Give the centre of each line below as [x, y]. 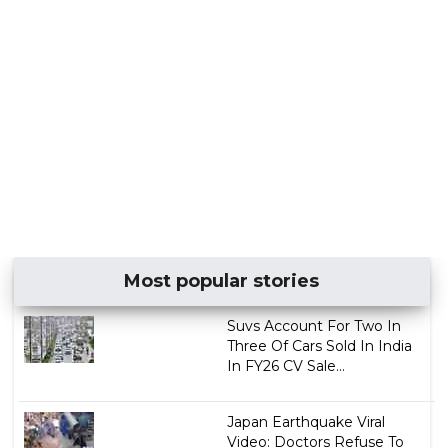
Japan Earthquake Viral [305, 421]
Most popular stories [222, 280]
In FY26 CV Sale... [285, 365]
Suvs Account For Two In [313, 325]
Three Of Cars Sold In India [319, 345]
